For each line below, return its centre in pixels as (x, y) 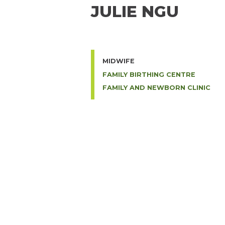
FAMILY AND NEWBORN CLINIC (157, 88)
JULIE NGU (135, 12)
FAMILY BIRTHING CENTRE (149, 74)
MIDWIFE (119, 61)
